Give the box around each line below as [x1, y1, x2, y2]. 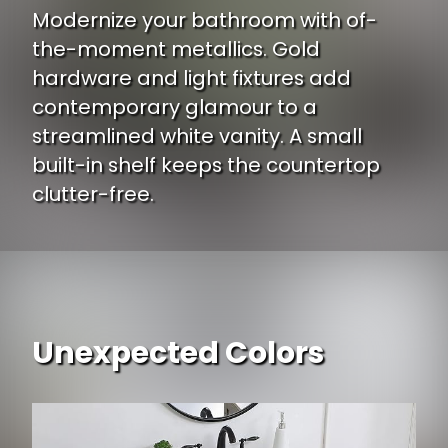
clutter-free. [32, 179, 154, 208]
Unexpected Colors [32, 331, 324, 373]
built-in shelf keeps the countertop [32, 150, 380, 179]
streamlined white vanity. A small [32, 121, 362, 150]
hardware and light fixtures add [32, 63, 351, 92]
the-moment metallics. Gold [32, 34, 320, 63]
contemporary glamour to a [32, 92, 317, 121]
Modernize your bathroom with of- [32, 5, 377, 34]
